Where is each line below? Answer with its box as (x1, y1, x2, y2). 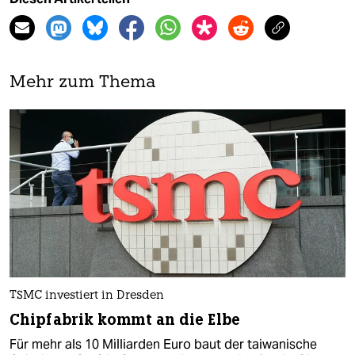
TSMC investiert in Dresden (10, 289, 164, 302)
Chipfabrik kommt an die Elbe (10, 309, 240, 330)
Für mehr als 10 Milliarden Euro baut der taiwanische (10, 335, 317, 353)
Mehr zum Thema (10, 74, 156, 91)
